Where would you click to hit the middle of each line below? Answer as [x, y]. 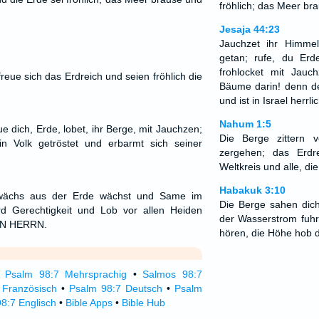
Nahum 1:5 [245, 124]
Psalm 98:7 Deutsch [116, 288]
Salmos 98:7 [172, 274]
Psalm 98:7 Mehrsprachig [66, 274]
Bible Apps [89, 303]
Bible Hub [143, 303]
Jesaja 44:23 [249, 29]
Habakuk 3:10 [252, 190]
